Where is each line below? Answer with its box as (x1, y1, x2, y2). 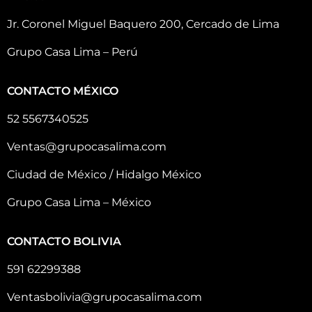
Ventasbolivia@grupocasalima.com (7, 290, 202, 304)
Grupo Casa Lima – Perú (7, 45, 138, 58)
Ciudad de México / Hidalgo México (7, 167, 201, 181)
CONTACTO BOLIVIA (7, 234, 121, 248)
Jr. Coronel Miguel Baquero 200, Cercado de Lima (7, 17, 279, 31)
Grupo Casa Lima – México (7, 195, 151, 209)
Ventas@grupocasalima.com (7, 139, 166, 153)
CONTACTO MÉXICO (7, 84, 118, 97)
